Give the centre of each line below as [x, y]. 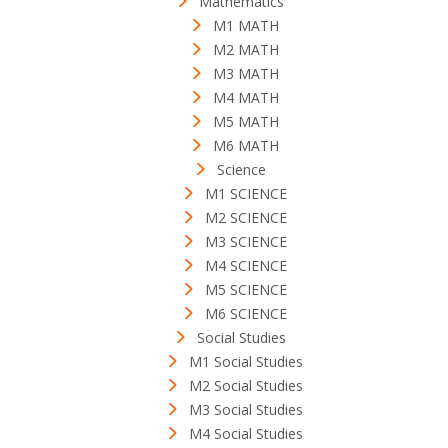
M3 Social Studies [246, 410]
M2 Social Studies [246, 386]
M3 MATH [246, 74]
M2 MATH [246, 50]
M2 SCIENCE [246, 218]
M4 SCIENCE [246, 266]
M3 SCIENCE [246, 242]
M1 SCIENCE [246, 194]
